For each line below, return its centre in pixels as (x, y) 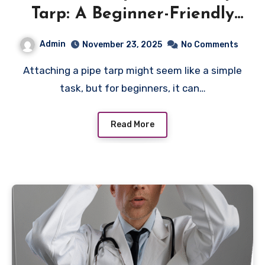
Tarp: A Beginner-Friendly (132, 14)
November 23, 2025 (122, 44)
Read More (132, 125)
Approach (132, 35)
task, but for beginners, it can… (132, 88)
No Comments (210, 44)
